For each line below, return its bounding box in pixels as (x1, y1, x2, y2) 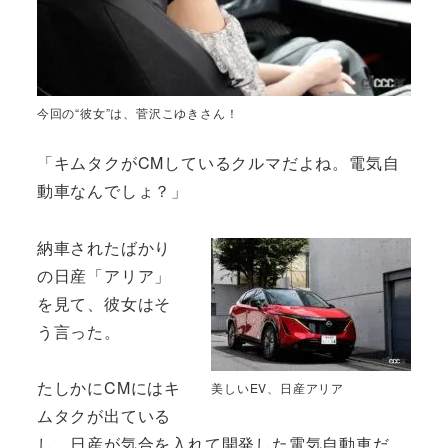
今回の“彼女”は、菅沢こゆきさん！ (36, 103, 239, 121)
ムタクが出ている (36, 404, 172, 428)
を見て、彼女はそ (36, 291, 172, 315)
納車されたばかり (36, 235, 172, 259)
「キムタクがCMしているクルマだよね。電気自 (36, 150, 400, 174)
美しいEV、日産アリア (211, 378, 345, 396)
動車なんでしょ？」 (36, 178, 188, 202)
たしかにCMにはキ (36, 376, 181, 400)
